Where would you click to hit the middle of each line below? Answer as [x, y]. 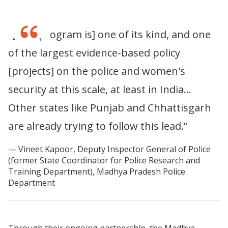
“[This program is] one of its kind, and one [109, 34]
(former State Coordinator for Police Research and [104, 160]
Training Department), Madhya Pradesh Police [97, 171]
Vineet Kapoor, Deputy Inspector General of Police [115, 149]
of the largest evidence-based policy [94, 52]
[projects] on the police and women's [97, 71]
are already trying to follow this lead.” [98, 126]
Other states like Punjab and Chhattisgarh [110, 107]
